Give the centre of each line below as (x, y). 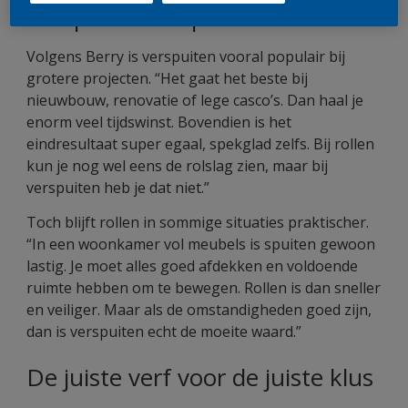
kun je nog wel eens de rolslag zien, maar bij (177, 166)
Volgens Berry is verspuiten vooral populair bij (186, 56)
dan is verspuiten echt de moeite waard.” (164, 331)
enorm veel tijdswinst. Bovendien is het (159, 122)
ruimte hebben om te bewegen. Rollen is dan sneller (204, 288)
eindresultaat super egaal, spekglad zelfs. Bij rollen (200, 144)
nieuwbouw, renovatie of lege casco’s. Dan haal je (195, 100)
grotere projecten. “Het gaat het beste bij (167, 78)
